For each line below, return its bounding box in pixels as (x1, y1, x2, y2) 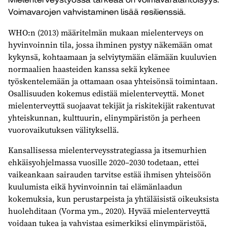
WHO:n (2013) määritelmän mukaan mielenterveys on (8, 27, 204, 38)
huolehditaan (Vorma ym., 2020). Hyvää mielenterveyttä (8, 205, 210, 216)
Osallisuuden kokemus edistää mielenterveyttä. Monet (8, 88, 204, 99)
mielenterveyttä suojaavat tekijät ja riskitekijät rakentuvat (8, 100, 215, 111)
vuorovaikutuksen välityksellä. (8, 124, 119, 135)
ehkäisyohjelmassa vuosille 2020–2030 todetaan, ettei (8, 157, 199, 168)
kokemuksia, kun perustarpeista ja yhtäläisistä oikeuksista (8, 193, 219, 204)
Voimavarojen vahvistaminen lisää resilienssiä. (8, 7, 185, 17)
